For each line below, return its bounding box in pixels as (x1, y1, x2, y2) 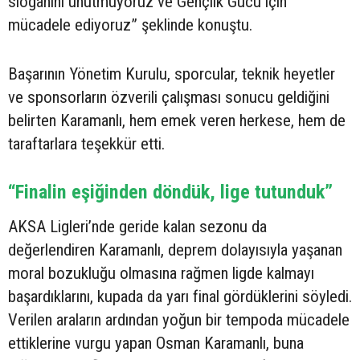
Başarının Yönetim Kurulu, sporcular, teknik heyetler (8, 63, 335, 84)
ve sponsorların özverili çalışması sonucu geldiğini (8, 87, 329, 107)
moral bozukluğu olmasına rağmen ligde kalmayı (8, 263, 314, 283)
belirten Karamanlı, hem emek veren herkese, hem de (8, 110, 346, 130)
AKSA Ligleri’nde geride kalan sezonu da (8, 216, 267, 236)
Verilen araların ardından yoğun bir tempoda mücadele (8, 309, 350, 329)
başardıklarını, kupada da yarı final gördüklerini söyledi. (8, 286, 352, 306)
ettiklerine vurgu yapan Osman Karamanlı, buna (8, 333, 304, 353)
